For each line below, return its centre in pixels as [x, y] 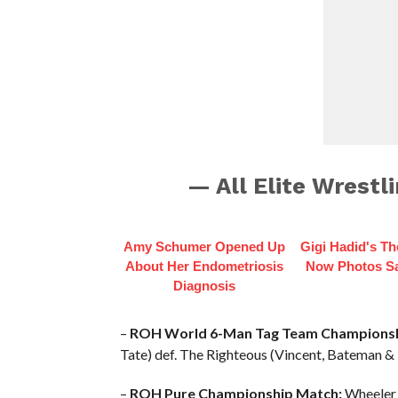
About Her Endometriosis [204, 266]
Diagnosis [204, 285]
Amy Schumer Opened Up [204, 246]
